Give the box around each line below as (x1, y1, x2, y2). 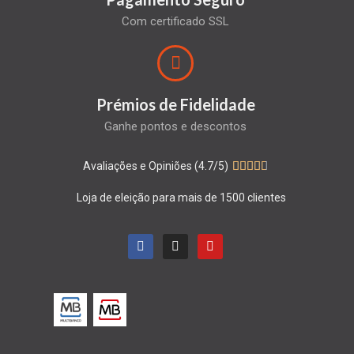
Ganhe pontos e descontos (104, 119, 247, 134)
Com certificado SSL (122, 14, 229, 29)
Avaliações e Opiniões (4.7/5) (83, 159, 228, 172)
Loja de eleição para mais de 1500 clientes (77, 190, 286, 204)
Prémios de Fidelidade (96, 94, 255, 114)
